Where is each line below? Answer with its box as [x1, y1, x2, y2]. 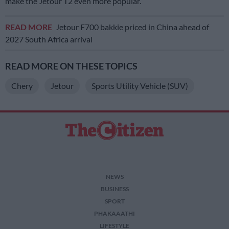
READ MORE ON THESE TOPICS [5, 61, 138, 72]
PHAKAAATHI [94, 210, 135, 218]
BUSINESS [100, 185, 129, 193]
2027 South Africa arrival [5, 34, 93, 44]
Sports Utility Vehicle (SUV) [91, 81, 188, 91]
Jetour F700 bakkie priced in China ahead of [56, 22, 209, 32]
